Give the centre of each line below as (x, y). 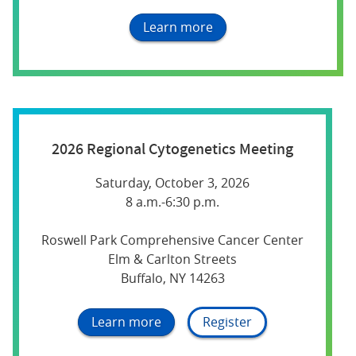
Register (227, 322)
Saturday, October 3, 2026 (172, 182)
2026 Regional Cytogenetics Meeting (172, 148)
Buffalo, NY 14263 (172, 278)
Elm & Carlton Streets (172, 259)
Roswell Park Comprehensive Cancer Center (172, 240)
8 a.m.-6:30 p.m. (172, 201)
